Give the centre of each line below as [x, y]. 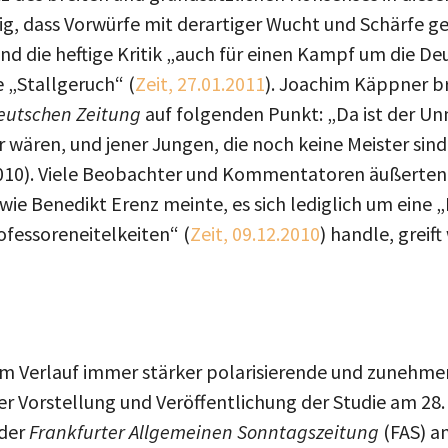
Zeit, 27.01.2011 [200, 83]
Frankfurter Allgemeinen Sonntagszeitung [204, 431]
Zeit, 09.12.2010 [255, 233]
